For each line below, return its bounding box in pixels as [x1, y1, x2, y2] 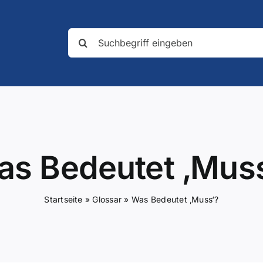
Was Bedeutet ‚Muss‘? [131, 194, 219, 204]
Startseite [44, 194, 83, 204]
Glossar [92, 194, 122, 204]
